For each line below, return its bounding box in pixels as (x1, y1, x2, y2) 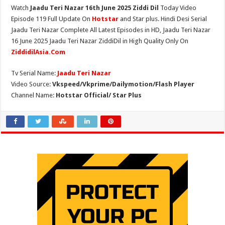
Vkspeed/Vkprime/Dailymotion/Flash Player (52, 80, 195, 88)
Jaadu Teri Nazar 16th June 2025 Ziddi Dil (30, 4, 159, 12)
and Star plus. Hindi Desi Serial (120, 15, 207, 23)
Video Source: (11, 80, 53, 88)
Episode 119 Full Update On (11, 15, 92, 23)
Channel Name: (11, 91, 56, 99)
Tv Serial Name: (11, 69, 58, 77)
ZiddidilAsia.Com (11, 48, 66, 56)
